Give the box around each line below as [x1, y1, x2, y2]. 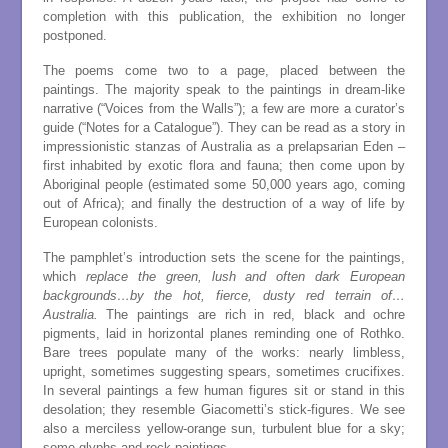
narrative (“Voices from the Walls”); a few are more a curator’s [42, 101, 406, 116]
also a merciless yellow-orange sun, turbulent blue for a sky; [42, 420, 406, 436]
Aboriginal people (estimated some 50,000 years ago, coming [42, 177, 406, 192]
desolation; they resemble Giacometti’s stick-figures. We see [42, 401, 406, 417]
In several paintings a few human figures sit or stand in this [42, 382, 406, 398]
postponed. [42, 28, 107, 44]
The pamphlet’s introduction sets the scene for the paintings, [42, 249, 406, 265]
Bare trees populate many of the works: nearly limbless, [42, 344, 406, 360]
